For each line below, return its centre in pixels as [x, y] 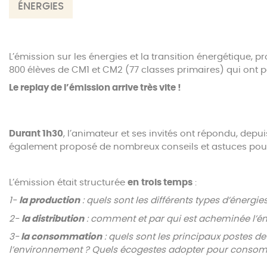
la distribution [53, 219]
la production [49, 201]
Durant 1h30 [36, 133]
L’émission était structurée [68, 182]
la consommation [60, 237]
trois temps [167, 182]
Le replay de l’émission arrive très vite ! [95, 88]
